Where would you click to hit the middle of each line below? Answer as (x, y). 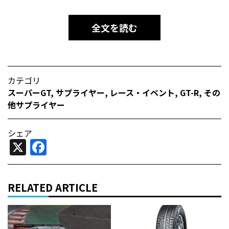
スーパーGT (29, 92)
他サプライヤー (36, 105)
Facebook (84, 147)
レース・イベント (142, 92)
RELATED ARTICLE (53, 187)
